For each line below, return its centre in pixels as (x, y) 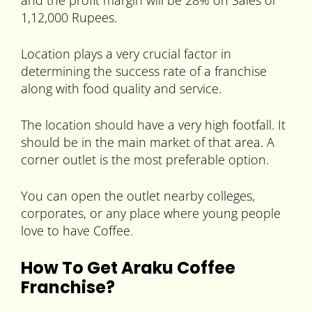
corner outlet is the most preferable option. (145, 160)
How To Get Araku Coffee (128, 268)
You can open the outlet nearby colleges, (138, 196)
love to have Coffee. (77, 231)
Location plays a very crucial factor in (126, 54)
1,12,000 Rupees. (69, 18)
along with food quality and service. (121, 89)
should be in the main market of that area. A (148, 142)
